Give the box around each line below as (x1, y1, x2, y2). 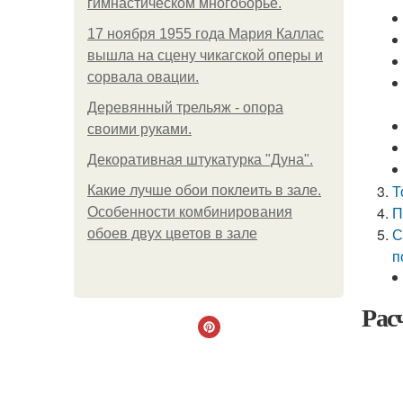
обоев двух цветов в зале (87, 226, 257, 241)
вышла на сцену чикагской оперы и (87, 48, 323, 63)
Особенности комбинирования (87, 204, 292, 219)
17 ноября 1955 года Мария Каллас (87, 26, 324, 41)
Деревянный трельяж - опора (87, 100, 283, 115)
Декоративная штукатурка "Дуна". (87, 152, 313, 167)
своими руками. (87, 121, 192, 137)
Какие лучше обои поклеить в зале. (87, 183, 321, 198)
